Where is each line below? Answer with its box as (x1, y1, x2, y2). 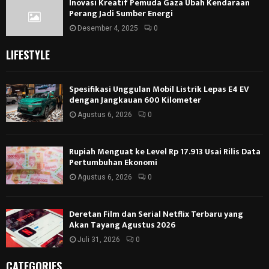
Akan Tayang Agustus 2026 (69, 218, 175, 232)
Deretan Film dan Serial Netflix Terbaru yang (69, 207, 243, 222)
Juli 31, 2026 (77, 235, 120, 244)
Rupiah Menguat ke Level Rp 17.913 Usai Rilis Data (69, 144, 261, 159)
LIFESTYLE (6, 46, 50, 62)
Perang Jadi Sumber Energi (69, 7, 173, 21)
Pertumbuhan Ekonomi (69, 155, 157, 169)
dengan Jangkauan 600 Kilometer (69, 92, 201, 107)
